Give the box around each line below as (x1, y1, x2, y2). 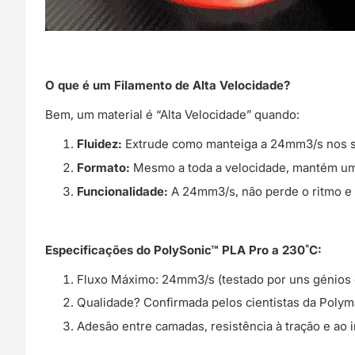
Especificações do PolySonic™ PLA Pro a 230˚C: (45, 242, 323, 258)
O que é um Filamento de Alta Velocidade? (45, 78, 291, 94)
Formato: (77, 160, 131, 175)
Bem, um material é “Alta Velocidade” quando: (45, 107, 300, 123)
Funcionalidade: (77, 183, 169, 199)
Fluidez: (77, 136, 123, 152)
